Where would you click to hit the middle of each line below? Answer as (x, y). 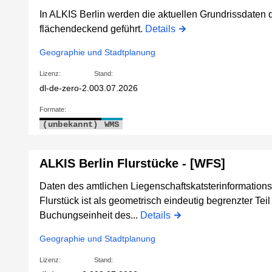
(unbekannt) (70, 125)
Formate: (53, 110)
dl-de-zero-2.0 (67, 88)
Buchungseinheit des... (90, 216)
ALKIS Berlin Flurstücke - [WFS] (133, 164)
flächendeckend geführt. (93, 29)
